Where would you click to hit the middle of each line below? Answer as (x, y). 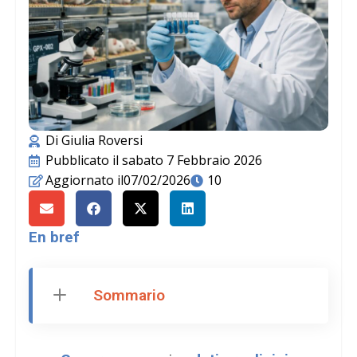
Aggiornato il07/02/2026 (118, 180)
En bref (54, 237)
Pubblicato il (82, 160)
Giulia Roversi (100, 140)
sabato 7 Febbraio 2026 (192, 160)
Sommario (129, 295)
